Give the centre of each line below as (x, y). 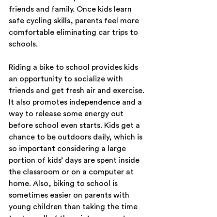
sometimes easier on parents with (70, 195)
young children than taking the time (74, 207)
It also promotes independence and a (76, 102)
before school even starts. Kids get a (75, 126)
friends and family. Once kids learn (71, 9)
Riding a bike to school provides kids (74, 68)
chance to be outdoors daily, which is (77, 137)
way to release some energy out (67, 114)
